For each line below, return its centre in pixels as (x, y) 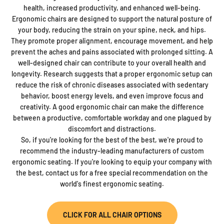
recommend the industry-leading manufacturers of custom (112, 150)
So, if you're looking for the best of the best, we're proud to (112, 139)
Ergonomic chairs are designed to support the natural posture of (112, 18)
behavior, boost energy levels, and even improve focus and (112, 95)
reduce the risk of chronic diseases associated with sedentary (112, 84)
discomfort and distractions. (112, 128)
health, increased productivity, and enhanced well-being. (112, 7)
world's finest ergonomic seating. (112, 183)
